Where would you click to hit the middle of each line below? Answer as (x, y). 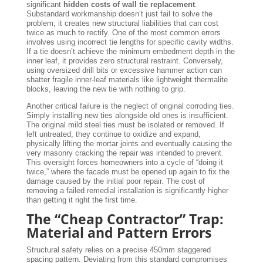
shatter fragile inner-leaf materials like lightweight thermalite (127, 79)
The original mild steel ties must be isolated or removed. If (125, 124)
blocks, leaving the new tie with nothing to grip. (106, 89)
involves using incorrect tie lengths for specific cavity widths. (130, 42)
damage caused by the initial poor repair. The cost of (115, 181)
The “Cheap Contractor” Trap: (125, 219)
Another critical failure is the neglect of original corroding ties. (130, 106)
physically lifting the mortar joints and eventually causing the (129, 143)
